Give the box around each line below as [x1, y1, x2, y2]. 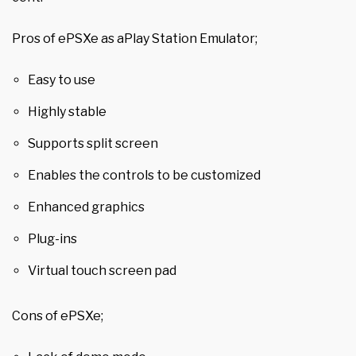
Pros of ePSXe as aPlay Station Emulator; [12, 31, 257, 47]
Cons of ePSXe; [12, 308, 103, 324]
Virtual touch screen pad [28, 263, 176, 279]
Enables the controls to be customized [28, 168, 261, 184]
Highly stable [28, 104, 106, 120]
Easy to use [28, 72, 95, 88]
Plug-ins [28, 231, 77, 247]
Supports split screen [28, 136, 158, 152]
